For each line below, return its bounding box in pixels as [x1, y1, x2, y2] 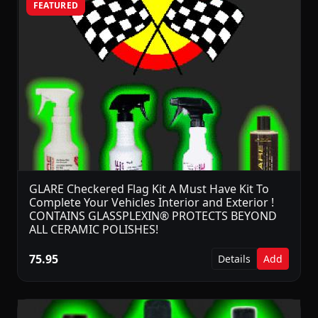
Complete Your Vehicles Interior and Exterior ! [29, 194, 274, 211]
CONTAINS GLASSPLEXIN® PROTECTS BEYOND [29, 208, 277, 224]
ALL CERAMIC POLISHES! [29, 221, 158, 238]
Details [218, 252, 251, 266]
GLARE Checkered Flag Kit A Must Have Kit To [29, 181, 269, 197]
